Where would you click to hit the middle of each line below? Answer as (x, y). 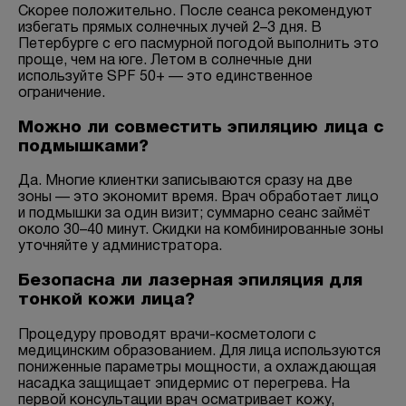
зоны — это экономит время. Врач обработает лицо (198, 198)
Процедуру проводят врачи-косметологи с (167, 335)
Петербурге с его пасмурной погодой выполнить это (198, 44)
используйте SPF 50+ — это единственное (165, 77)
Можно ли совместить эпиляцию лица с (201, 128)
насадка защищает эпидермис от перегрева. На (184, 384)
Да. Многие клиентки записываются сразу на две (185, 182)
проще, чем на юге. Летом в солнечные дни (165, 60)
